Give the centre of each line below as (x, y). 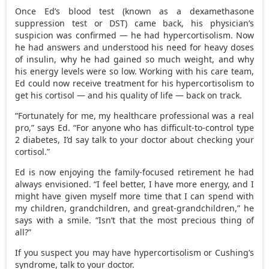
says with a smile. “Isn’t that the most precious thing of (134, 220)
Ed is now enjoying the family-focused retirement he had (134, 172)
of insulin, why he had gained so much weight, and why (134, 59)
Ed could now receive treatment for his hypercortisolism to (134, 83)
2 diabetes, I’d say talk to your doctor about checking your (134, 139)
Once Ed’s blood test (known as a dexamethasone (134, 11)
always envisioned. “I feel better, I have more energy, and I (134, 184)
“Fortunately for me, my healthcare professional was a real (134, 115)
